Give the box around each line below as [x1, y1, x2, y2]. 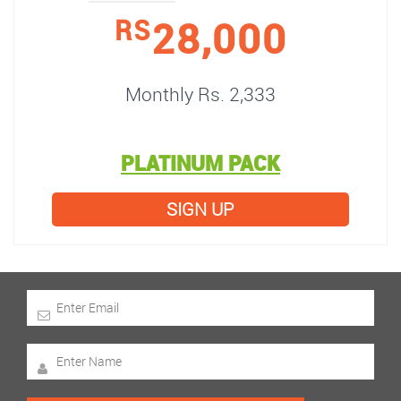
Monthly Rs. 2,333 [125, 81, 276, 107]
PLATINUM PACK [121, 149, 280, 177]
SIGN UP [166, 196, 235, 221]
